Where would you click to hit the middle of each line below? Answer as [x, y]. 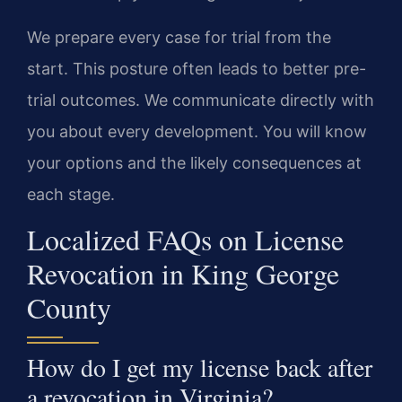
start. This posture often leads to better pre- [197, 68]
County [69, 308]
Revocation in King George [183, 274]
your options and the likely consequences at [194, 162]
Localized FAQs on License [185, 240]
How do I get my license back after [200, 367]
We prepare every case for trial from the [179, 37]
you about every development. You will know [197, 131]
